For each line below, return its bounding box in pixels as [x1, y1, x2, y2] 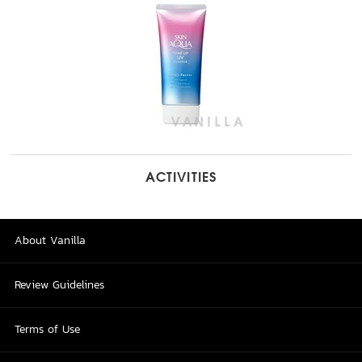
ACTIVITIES [145, 172, 217, 186]
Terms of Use [15, 321, 80, 339]
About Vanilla [15, 232, 86, 250]
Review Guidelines [15, 276, 104, 294]
